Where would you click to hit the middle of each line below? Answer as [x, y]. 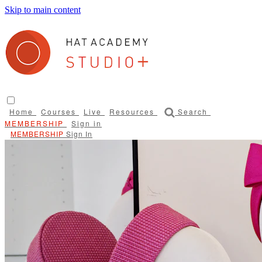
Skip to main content [43, 10]
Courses [60, 111]
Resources [133, 111]
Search [193, 111]
